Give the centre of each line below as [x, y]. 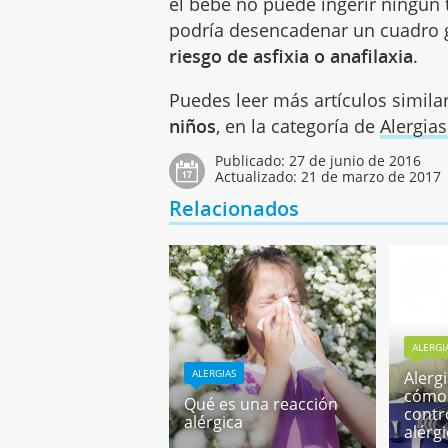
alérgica [214, 422]
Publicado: [252, 161]
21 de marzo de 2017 [371, 177]
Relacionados [234, 209]
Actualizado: [258, 177]
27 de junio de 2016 [355, 161]
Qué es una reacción [261, 404]
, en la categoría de [298, 126]
